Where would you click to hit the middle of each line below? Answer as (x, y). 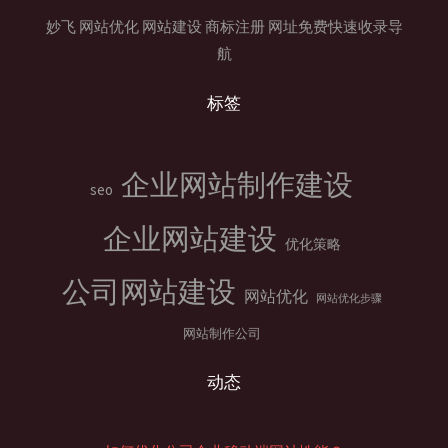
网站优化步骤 (348, 298)
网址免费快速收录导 (335, 26)
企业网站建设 (189, 238)
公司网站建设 (148, 292)
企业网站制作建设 (237, 185)
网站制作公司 (221, 333)
